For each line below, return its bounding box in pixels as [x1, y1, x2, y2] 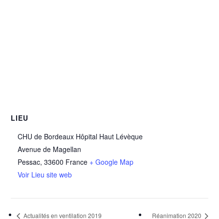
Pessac [18, 157, 41, 167]
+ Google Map [89, 157, 134, 167]
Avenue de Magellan [18, 144, 82, 154]
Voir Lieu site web [18, 170, 72, 180]
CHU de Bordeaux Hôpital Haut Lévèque [18, 131, 143, 142]
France [66, 157, 88, 167]
